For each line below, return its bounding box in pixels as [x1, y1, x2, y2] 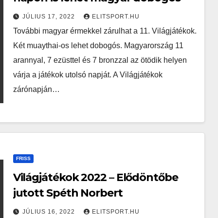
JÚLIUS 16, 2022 [22, 208, 77, 215]
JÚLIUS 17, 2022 [22, 13, 77, 20]
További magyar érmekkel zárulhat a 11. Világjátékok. [13, 27, 197, 35]
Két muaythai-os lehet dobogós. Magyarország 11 [13, 41, 183, 50]
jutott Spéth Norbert [13, 186, 123, 200]
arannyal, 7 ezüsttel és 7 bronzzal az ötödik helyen [13, 56, 187, 64]
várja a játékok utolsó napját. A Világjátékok [13, 71, 163, 79]
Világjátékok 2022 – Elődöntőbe [13, 171, 178, 184]
